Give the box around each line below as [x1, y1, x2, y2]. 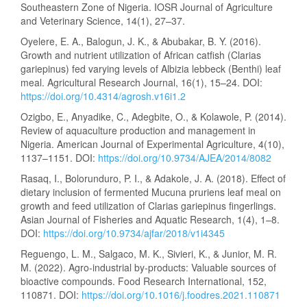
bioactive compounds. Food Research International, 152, [21, 274, 267, 288]
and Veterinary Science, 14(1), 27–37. [21, 14, 185, 27]
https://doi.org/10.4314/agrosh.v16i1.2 [21, 89, 186, 103]
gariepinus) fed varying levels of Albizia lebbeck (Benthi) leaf [21, 62, 281, 75]
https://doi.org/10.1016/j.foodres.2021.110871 [82, 288, 280, 302]
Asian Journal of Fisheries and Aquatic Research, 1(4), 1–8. [21, 212, 280, 226]
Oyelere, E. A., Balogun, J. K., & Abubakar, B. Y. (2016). [21, 34, 261, 48]
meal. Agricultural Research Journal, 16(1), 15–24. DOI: [21, 75, 262, 89]
